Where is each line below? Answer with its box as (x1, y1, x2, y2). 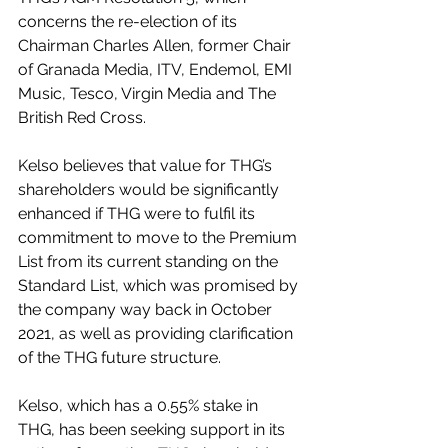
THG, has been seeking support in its (18, 420, 289, 439)
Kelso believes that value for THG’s (18, 156, 276, 175)
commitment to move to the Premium (18, 228, 301, 247)
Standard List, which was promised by (18, 276, 302, 295)
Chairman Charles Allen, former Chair (18, 36, 295, 55)
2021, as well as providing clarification (18, 324, 297, 343)
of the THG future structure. (18, 348, 221, 367)
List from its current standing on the (18, 252, 282, 271)
